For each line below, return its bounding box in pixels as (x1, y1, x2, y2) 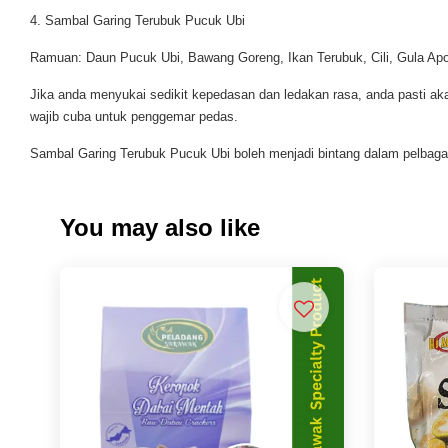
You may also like (60, 214, 260, 242)
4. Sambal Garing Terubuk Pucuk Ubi (30, 13, 245, 29)
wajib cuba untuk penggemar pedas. (30, 109, 238, 125)
